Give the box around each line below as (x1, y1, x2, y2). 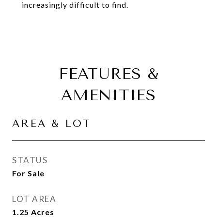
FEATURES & (58, 65, 159, 83)
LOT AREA (12, 194, 56, 204)
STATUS (12, 155, 47, 165)
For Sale (12, 169, 45, 178)
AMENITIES (61, 86, 156, 104)
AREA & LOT (12, 118, 91, 129)
